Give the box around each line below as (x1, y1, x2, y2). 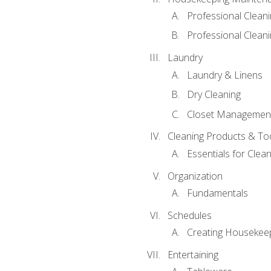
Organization (167, 169, 223, 183)
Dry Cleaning (186, 88, 241, 102)
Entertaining (167, 247, 218, 261)
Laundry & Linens (186, 68, 263, 82)
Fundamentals (186, 186, 248, 200)
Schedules (167, 208, 212, 222)
